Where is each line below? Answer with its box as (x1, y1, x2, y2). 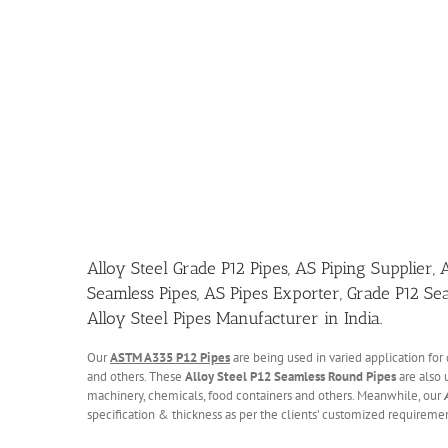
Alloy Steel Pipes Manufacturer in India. (87, 307, 382, 328)
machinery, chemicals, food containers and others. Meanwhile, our (87, 386, 444, 404)
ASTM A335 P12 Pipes (110, 348, 230, 366)
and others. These (87, 367, 185, 385)
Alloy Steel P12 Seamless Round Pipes (185, 367, 396, 385)
